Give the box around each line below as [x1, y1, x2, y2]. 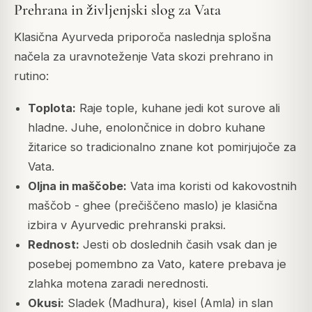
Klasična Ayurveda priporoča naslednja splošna [14, 30, 271, 45]
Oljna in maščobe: [27, 179, 127, 194]
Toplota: [27, 101, 76, 116]
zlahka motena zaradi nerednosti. [27, 276, 208, 291]
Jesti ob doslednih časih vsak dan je [79, 237, 277, 252]
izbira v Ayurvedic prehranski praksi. [27, 218, 226, 233]
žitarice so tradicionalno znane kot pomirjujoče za [27, 140, 296, 155]
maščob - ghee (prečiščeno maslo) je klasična [27, 198, 277, 213]
